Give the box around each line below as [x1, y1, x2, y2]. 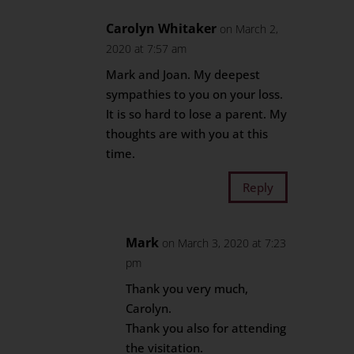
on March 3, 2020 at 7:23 [162, 235, 287, 250]
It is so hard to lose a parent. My [106, 106, 288, 122]
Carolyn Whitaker [106, 20, 217, 37]
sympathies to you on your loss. [106, 86, 284, 102]
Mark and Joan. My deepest [106, 66, 261, 82]
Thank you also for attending [126, 320, 287, 336]
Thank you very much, [126, 281, 249, 296]
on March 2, [220, 21, 279, 36]
